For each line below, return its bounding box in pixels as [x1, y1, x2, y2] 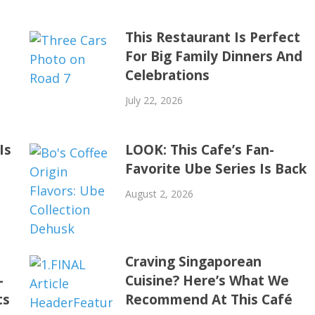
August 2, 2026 [124, 187, 193, 200]
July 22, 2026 [124, 94, 183, 107]
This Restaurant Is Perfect [124, 28, 300, 46]
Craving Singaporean [124, 252, 262, 271]
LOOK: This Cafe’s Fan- [124, 141, 274, 159]
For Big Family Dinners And [124, 47, 302, 65]
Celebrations [124, 66, 210, 84]
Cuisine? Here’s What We [124, 271, 289, 290]
